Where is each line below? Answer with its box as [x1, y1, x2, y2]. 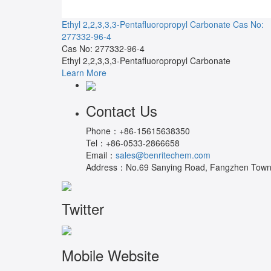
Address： [86, 160, 126, 173]
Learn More [62, 66, 106, 79]
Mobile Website [62, 244, 159, 266]
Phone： [86, 124, 119, 137]
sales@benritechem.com [116, 148, 211, 161]
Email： [86, 148, 116, 161]
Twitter [62, 198, 104, 220]
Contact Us [86, 99, 157, 121]
